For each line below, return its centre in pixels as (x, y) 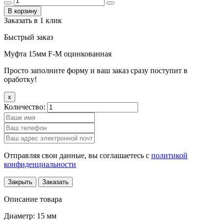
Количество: (26, 107)
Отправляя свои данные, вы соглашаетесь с (78, 155)
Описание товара (33, 199)
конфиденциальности (40, 164)
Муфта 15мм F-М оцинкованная (58, 54)
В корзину (23, 11)
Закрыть (20, 182)
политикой (169, 155)
